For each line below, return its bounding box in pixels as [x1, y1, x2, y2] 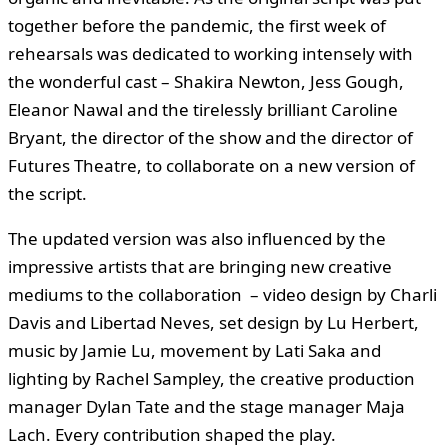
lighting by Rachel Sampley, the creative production [8, 366, 415, 390]
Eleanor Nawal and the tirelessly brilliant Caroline [8, 97, 398, 121]
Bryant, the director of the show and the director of [8, 125, 413, 149]
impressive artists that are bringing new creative [8, 254, 392, 278]
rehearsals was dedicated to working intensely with [8, 41, 413, 65]
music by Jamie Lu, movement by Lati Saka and [8, 338, 381, 362]
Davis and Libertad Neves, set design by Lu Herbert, [8, 310, 419, 334]
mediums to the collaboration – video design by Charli [8, 282, 437, 306]
